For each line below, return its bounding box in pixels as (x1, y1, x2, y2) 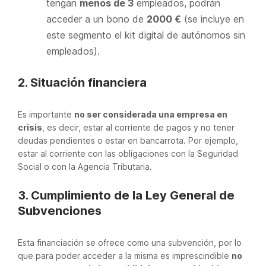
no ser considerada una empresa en (74, 109, 227, 119)
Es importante (18, 109, 74, 119)
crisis (18, 122, 42, 132)
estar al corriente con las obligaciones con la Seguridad (18, 148, 238, 159)
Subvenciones (18, 204, 102, 218)
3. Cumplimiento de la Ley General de (18, 188, 235, 202)
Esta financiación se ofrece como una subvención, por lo (18, 237, 242, 248)
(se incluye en (181, 13, 244, 25)
